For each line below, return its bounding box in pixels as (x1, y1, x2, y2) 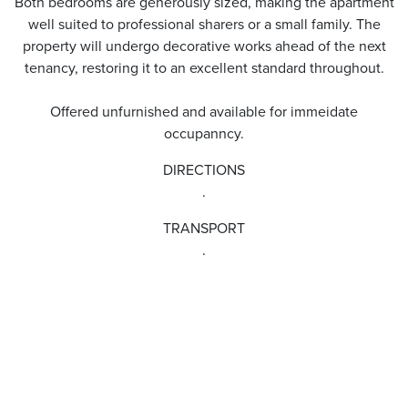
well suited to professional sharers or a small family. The (27, 14, 381, 35)
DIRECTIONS (163, 159, 245, 180)
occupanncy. (164, 123, 244, 144)
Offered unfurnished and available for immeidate (50, 101, 358, 122)
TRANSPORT (163, 218, 245, 239)
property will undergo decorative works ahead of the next (22, 36, 386, 56)
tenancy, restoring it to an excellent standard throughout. (24, 57, 384, 78)
